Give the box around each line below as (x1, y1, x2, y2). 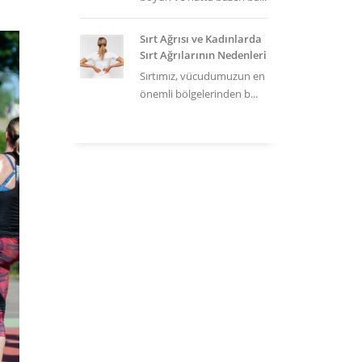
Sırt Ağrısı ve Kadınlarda (139, 32, 262, 46)
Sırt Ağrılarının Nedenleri (139, 48, 267, 62)
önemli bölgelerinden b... (139, 86, 258, 101)
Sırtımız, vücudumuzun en (139, 69, 265, 83)
